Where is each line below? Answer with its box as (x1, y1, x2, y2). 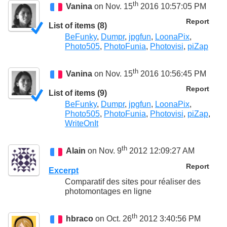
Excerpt (49, 166, 79, 175)
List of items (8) (49, 21, 107, 30)
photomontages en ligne (65, 186, 152, 196)
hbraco (66, 214, 94, 223)
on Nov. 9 (86, 146, 122, 156)
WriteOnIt (65, 119, 98, 128)
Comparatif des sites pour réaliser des (65, 177, 201, 186)
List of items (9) (49, 89, 107, 98)
